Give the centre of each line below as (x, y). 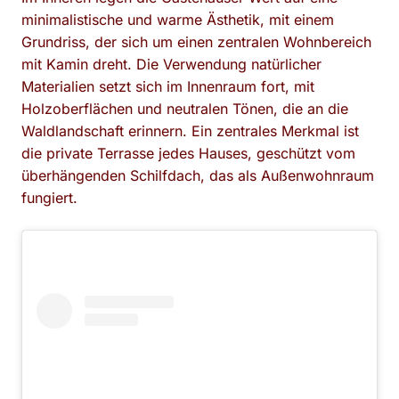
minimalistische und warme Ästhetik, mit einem (178, 20)
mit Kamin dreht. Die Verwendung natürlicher (171, 64)
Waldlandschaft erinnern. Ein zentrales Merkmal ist (190, 131)
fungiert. (49, 198)
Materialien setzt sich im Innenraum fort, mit (168, 86)
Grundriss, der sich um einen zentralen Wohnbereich (196, 42)
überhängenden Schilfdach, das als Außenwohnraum (198, 175)
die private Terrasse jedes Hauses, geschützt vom (188, 153)
